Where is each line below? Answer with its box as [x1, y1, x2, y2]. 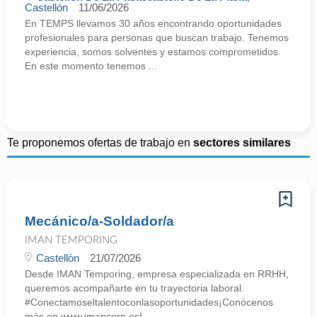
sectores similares [193, 137, 291, 149]
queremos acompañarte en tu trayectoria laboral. [25, 282, 244, 294]
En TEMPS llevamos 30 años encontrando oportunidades [25, 18, 282, 29]
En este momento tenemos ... [25, 60, 157, 71]
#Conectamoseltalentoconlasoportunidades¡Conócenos [25, 296, 273, 308]
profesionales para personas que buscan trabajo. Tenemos [25, 32, 289, 43]
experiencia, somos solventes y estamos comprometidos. [25, 46, 281, 57]
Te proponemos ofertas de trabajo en [7, 137, 193, 149]
